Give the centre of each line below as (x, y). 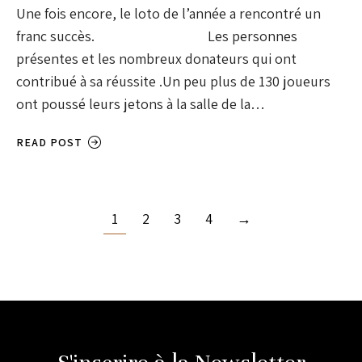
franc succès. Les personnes (157, 36)
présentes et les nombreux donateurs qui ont (156, 59)
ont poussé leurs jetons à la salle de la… (141, 104)
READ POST (49, 143)
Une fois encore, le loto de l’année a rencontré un (168, 14)
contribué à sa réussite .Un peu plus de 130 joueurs (173, 82)
